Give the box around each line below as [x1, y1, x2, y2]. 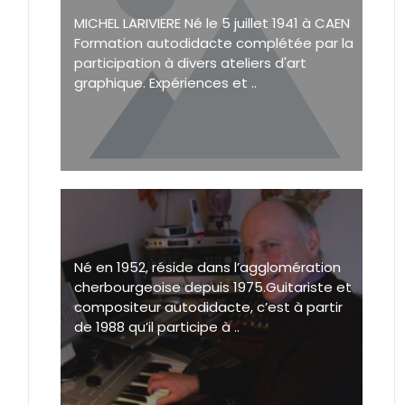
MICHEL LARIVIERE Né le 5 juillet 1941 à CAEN [74, 13, 350, 33]
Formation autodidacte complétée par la [74, 33, 353, 52]
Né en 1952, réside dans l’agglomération [74, 257, 341, 277]
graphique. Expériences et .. [74, 72, 257, 92]
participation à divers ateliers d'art [74, 52, 306, 72]
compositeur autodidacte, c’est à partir [74, 297, 343, 316]
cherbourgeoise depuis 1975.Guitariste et [74, 277, 352, 297]
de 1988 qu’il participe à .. [74, 316, 240, 336]
